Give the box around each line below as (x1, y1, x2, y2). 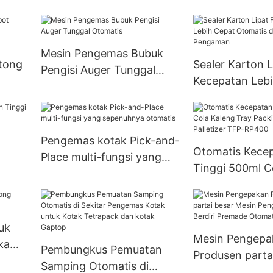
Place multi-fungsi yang (40, 150, 161, 163)
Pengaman (193, 107, 248, 120)
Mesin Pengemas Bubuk (40, 46, 163, 60)
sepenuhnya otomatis (40, 166, 152, 180)
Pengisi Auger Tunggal (40, 63, 155, 76)
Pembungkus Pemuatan (40, 243, 162, 256)
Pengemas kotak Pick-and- (40, 133, 180, 147)
